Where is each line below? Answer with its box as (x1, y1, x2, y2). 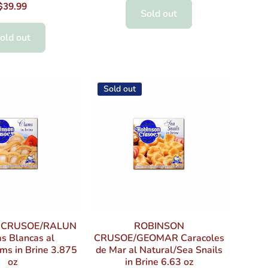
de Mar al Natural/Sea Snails (95, 243, 223, 257)
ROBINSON (133, 220, 184, 233)
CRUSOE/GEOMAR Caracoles (93, 232, 224, 245)
